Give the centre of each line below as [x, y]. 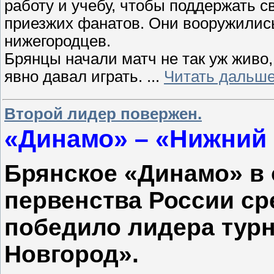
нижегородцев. [57, 41]
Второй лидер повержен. [103, 113]
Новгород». [72, 254]
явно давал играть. [76, 77]
